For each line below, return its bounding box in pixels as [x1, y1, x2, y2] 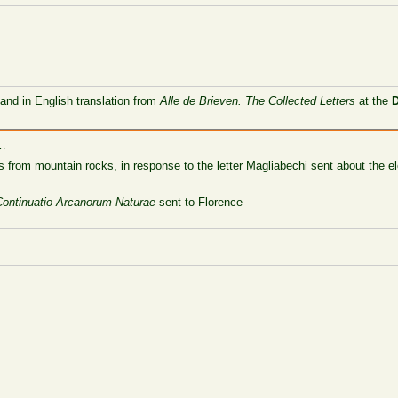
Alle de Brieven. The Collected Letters [160, 93, 356, 107]
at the [355, 93, 393, 107]
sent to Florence [155, 195, 243, 209]
